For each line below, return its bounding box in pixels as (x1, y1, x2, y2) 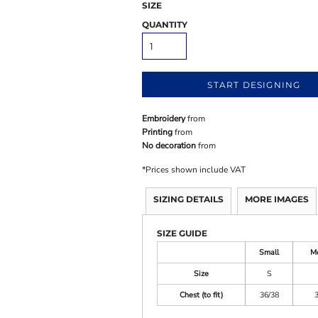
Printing (142, 126, 173, 138)
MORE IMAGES (245, 194, 309, 204)
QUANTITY (142, 19, 188, 30)
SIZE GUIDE (157, 228, 208, 238)
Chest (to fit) (180, 290, 224, 300)
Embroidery (142, 113, 186, 124)
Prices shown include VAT (146, 164, 246, 175)
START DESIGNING (207, 79, 301, 91)
